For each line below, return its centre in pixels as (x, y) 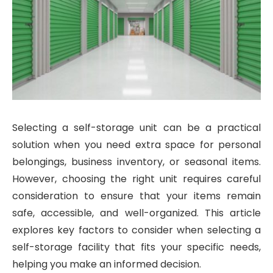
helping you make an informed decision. (107, 264)
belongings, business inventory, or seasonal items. (136, 161)
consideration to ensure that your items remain (136, 196)
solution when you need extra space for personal (136, 144)
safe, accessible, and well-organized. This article (136, 213)
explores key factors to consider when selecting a (136, 230)
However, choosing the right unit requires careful (136, 179)
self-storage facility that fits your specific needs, (136, 247)
